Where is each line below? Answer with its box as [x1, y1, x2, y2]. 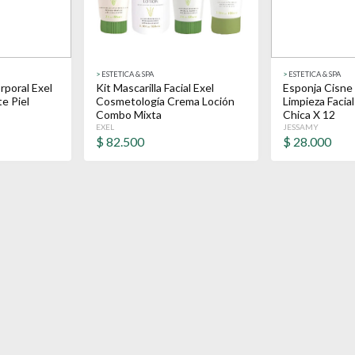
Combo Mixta [96, 108, 162, 121]
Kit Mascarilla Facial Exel [96, 81, 214, 94]
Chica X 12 [283, 108, 335, 121]
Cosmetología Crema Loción [96, 94, 235, 108]
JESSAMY [283, 122, 319, 132]
